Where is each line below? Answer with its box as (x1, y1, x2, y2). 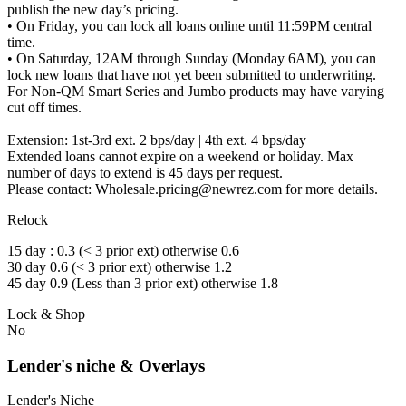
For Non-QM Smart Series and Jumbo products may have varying (7, 82, 384, 99)
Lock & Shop (7, 305, 85, 322)
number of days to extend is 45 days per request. (7, 164, 283, 180)
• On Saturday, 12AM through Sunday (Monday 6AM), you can (7, 50, 376, 66)
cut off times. (7, 99, 82, 115)
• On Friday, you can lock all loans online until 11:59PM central (7, 17, 372, 34)
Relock (7, 211, 48, 227)
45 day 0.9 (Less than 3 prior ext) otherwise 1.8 (7, 275, 278, 291)
